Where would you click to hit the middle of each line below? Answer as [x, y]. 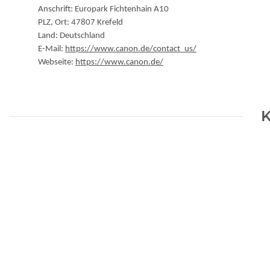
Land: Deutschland [71, 36]
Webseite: [57, 63]
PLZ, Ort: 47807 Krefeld [80, 23]
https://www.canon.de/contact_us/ [131, 49]
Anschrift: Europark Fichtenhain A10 [103, 10]
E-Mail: [52, 49]
